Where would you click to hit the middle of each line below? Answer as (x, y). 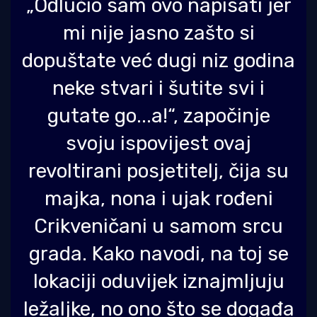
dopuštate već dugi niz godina (158, 60)
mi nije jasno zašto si (158, 33)
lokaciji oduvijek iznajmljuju (158, 281)
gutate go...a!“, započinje (158, 115)
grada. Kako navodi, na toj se (158, 253)
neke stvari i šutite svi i (158, 88)
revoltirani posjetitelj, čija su (158, 171)
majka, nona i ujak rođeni (158, 198)
